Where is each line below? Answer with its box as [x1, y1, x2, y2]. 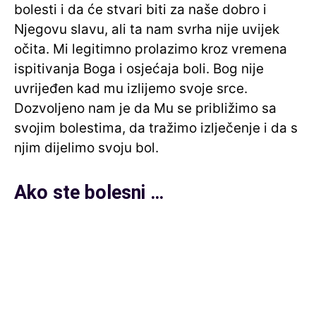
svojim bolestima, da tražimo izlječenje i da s [14, 120, 298, 137]
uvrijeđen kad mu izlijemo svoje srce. [14, 80, 248, 97]
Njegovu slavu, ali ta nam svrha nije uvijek [14, 21, 279, 38]
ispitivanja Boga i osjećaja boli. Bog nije [14, 61, 264, 78]
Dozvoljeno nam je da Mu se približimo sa [14, 100, 276, 117]
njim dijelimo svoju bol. [14, 140, 159, 157]
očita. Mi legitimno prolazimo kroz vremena [14, 41, 287, 58]
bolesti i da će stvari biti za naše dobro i [14, 1, 267, 18]
